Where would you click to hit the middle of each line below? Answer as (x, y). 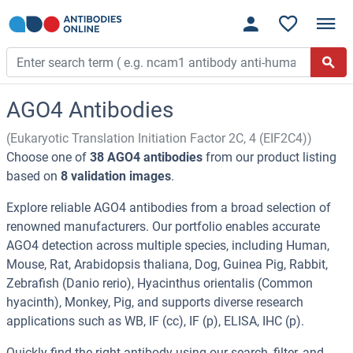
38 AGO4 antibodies (146, 158)
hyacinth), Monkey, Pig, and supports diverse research (155, 303)
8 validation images (116, 176)
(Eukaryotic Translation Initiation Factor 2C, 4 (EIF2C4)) (159, 139)
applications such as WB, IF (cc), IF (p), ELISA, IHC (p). (155, 321)
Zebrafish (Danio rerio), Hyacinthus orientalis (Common (160, 284)
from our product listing (269, 158)
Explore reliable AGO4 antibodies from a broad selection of (169, 208)
